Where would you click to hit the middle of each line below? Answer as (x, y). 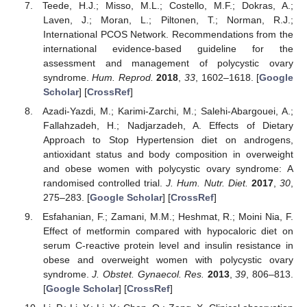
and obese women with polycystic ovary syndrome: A (168, 168)
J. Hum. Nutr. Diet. (207, 183)
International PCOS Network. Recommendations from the (168, 34)
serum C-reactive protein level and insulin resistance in (168, 245)
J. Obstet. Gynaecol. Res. (148, 274)
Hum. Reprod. (123, 77)
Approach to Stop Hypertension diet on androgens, (168, 139)
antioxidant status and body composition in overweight (168, 154)
